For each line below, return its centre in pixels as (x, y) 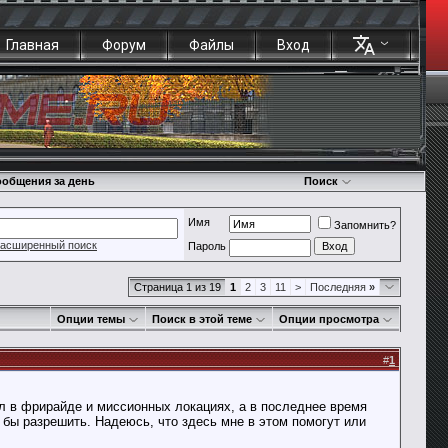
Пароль (207, 246)
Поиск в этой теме (202, 319)
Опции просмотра (329, 319)
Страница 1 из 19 (177, 287)
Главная (32, 45)
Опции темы (91, 319)
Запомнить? (365, 225)
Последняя (339, 287)
